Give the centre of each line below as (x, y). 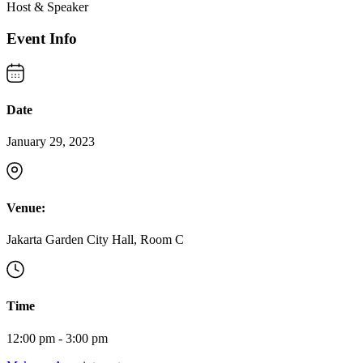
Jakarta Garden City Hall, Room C (95, 239)
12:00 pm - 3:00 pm (57, 338)
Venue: (26, 207)
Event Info (42, 39)
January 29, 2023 (51, 142)
